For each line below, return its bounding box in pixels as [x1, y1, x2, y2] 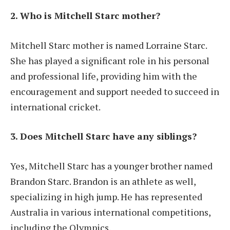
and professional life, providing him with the [10, 69, 197, 82]
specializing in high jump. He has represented [10, 190, 202, 203]
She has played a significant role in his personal [10, 54, 209, 67]
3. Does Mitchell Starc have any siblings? [10, 130, 197, 143]
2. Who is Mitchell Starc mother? [10, 9, 160, 22]
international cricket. [10, 100, 101, 113]
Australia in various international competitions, [10, 206, 210, 219]
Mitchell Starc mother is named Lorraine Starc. [10, 39, 207, 51]
